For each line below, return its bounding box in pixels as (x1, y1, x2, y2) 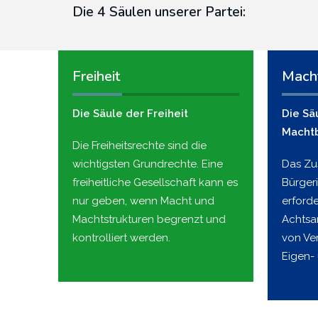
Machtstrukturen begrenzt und (72, 212, 226, 226)
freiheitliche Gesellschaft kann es (72, 175, 238, 189)
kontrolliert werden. (72, 231, 170, 244)
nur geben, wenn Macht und (72, 194, 214, 207)
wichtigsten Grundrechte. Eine (72, 157, 223, 170)
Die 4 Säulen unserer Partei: (72, 2, 246, 21)
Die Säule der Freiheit (72, 106, 188, 120)
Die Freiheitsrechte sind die (72, 138, 207, 152)
